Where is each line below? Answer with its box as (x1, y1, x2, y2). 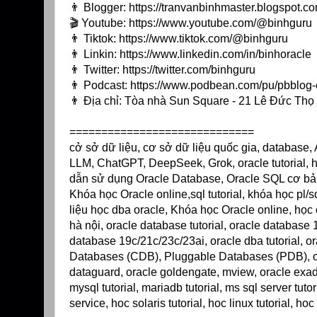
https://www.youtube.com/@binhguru (129, 17, 312, 30)
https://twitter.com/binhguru (122, 64, 255, 76)
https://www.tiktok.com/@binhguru (119, 33, 288, 45)
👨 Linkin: (69, 48, 120, 61)
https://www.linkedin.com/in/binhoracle (120, 48, 311, 61)
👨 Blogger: (69, 1, 129, 14)
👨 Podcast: (69, 79, 130, 92)
